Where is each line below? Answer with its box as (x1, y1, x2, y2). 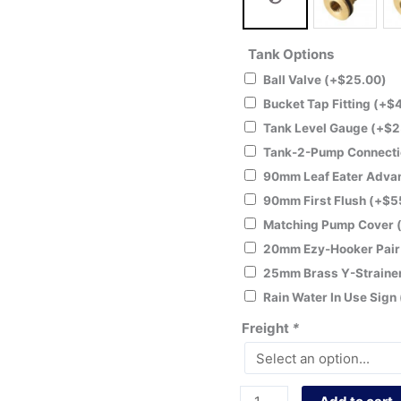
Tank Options (248, 46, 335, 64)
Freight (241, 320, 292, 337)
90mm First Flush (262, 193, 369, 209)
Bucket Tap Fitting (262, 97, 373, 112)
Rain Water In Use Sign (262, 290, 399, 305)
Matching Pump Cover (262, 218, 397, 233)
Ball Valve (262, 73, 324, 88)
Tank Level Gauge (262, 121, 371, 136)
